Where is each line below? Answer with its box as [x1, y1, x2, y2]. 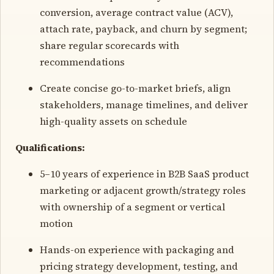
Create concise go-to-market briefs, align [40, 81, 231, 95]
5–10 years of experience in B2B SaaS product [40, 166, 249, 180]
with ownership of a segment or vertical [40, 199, 225, 213]
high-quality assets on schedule [40, 114, 187, 128]
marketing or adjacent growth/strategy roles [40, 183, 246, 197]
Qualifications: [15, 140, 85, 154]
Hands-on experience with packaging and [40, 242, 234, 256]
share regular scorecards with [40, 38, 179, 52]
